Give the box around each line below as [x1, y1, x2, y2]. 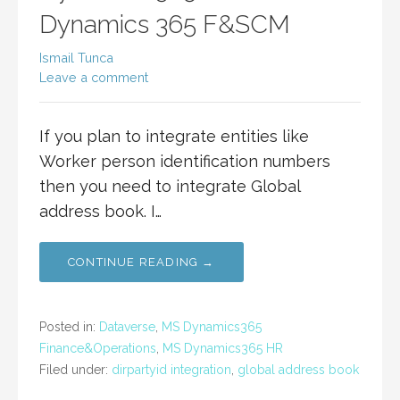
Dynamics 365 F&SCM [39, 10, 290, 40]
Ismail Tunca [39, 50, 113, 66]
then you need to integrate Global [39, 177, 300, 196]
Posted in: [39, 320, 99, 335]
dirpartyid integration [112, 362, 231, 378]
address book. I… [39, 202, 162, 221]
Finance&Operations [39, 341, 156, 356]
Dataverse [99, 320, 155, 335]
